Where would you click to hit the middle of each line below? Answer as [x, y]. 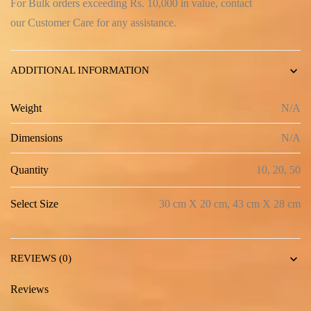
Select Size [34, 204]
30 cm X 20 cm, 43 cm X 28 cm [230, 204]
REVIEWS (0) [41, 259]
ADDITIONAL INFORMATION [80, 70]
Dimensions [36, 138]
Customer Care [61, 23]
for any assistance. [135, 23]
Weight [26, 108]
